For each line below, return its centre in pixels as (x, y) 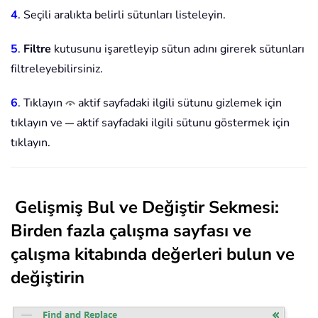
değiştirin (48, 277)
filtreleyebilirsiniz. (57, 68)
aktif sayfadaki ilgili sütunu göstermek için (182, 122)
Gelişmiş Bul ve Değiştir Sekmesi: (147, 207)
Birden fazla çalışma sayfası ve (131, 230)
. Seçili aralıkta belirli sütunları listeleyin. (122, 15)
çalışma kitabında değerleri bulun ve (153, 254)
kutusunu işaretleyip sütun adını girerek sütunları (178, 49)
